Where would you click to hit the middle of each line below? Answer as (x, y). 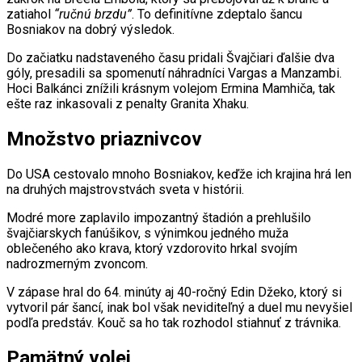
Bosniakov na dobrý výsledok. (90, 29)
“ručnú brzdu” (91, 14)
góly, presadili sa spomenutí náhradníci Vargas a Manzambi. (174, 73)
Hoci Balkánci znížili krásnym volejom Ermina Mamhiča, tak (171, 88)
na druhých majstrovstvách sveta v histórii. (125, 189)
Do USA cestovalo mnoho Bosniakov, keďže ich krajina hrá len (179, 174)
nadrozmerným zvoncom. (77, 263)
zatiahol (29, 14)
